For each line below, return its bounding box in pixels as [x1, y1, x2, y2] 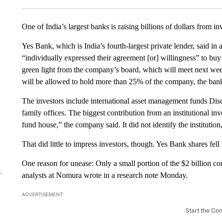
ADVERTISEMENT [21, 191, 63, 197]
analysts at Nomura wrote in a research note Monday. [21, 170, 188, 179]
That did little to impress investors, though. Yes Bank [21, 139, 186, 148]
